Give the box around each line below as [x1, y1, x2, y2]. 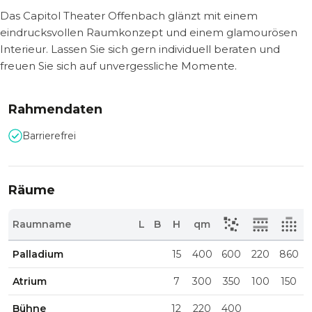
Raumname [13, 218, 72, 231]
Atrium [13, 275, 47, 288]
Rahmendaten [8, 102, 102, 117]
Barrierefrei [22, 130, 76, 142]
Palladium [13, 248, 64, 260]
